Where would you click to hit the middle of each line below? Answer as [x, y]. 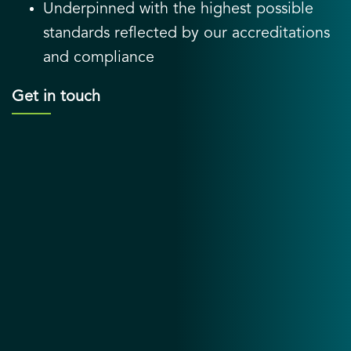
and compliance [99, 58]
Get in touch [56, 98]
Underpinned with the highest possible [178, 10]
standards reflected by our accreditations [186, 34]
